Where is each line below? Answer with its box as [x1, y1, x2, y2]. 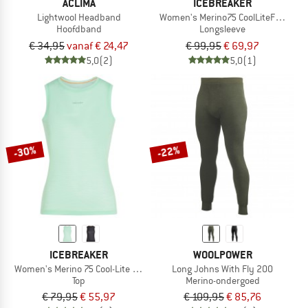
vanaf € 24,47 [67, 38, 129, 53]
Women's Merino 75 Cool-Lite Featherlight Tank [14, 262, 201, 275]
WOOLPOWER [192, 247, 252, 262]
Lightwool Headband [36, 10, 121, 23]
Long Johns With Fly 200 [172, 262, 273, 275]
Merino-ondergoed [185, 274, 260, 287]
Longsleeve [199, 22, 245, 35]
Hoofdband [56, 22, 102, 35]
